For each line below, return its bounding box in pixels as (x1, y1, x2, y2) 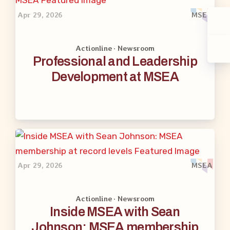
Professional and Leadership (32, 54, 198, 68)
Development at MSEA (51, 69, 179, 84)
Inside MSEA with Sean (50, 204, 180, 219)
